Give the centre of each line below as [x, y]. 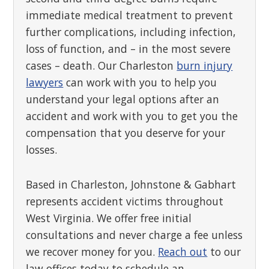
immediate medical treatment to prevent [130, 15]
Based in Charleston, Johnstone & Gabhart [131, 184]
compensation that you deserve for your [126, 133]
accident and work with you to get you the [132, 116]
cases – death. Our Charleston [101, 65]
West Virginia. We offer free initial [109, 218]
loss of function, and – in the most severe [128, 49]
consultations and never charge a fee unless [134, 235]
